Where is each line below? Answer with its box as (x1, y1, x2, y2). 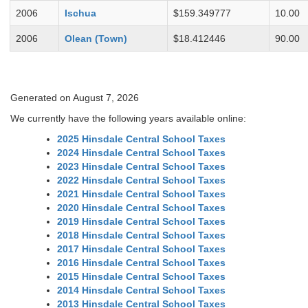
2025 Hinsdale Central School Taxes (57, 133, 225, 145)
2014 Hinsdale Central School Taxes (57, 285, 225, 296)
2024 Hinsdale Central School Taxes (57, 147, 225, 159)
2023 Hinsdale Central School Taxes (57, 161, 225, 173)
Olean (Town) (65, 33, 127, 45)
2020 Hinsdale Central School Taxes (57, 202, 225, 214)
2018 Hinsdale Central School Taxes (57, 230, 225, 241)
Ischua (65, 8, 96, 19)
